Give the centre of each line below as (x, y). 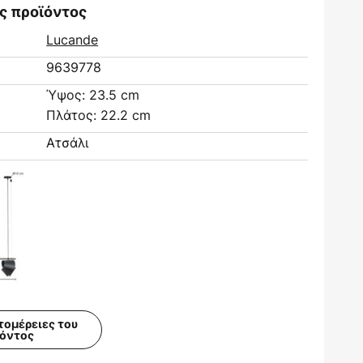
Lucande (73, 40)
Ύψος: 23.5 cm (93, 95)
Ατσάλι (68, 143)
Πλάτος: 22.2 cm (99, 115)
